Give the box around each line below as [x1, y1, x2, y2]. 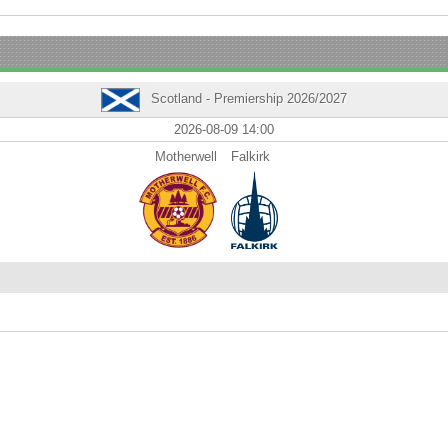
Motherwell [155, 148, 217, 164]
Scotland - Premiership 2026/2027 [146, 91, 347, 106]
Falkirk [231, 148, 270, 164]
